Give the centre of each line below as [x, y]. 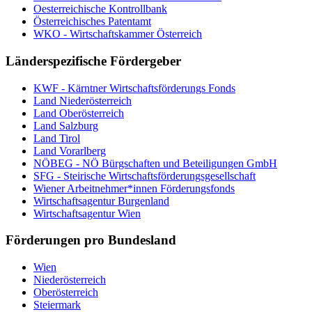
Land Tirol [57, 138]
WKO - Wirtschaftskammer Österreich [118, 34]
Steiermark [57, 304]
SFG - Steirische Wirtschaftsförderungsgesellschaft [145, 175]
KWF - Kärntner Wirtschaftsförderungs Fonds [134, 88]
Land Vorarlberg [70, 150]
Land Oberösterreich [79, 113]
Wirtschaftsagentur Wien [87, 213]
